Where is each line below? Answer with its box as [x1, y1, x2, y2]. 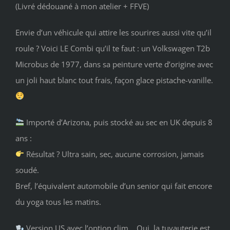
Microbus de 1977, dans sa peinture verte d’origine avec [15, 59, 213, 69]
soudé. [15, 164, 39, 175]
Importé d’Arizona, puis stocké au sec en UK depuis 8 [24, 117, 213, 127]
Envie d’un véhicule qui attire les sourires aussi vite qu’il [15, 27, 212, 37]
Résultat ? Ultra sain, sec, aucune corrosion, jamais [24, 148, 204, 159]
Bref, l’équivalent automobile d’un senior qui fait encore [15, 180, 212, 191]
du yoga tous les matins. [15, 196, 101, 207]
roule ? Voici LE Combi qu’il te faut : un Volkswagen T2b [15, 43, 210, 53]
